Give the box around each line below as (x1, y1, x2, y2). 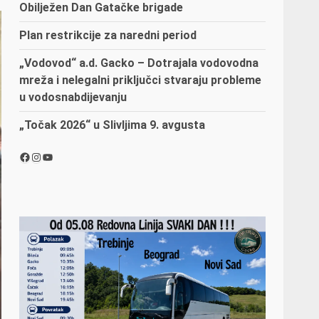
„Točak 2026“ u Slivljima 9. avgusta (19, 117, 206, 132)
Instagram (30, 149, 86, 163)
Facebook (19, 149, 72, 163)
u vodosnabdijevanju (19, 90, 127, 104)
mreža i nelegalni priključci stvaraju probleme (19, 73, 262, 87)
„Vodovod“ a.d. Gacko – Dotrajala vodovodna (19, 56, 259, 70)
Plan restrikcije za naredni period (19, 28, 197, 42)
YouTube (41, 149, 88, 163)
